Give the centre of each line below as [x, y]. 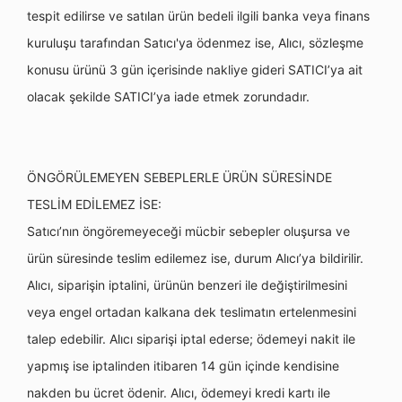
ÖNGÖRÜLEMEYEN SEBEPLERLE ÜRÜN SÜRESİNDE [179, 177]
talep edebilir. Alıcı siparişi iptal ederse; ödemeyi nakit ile [191, 339]
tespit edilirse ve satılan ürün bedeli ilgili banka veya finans [198, 16]
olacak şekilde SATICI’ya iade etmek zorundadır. [168, 96]
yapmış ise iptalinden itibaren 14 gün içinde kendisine [183, 366]
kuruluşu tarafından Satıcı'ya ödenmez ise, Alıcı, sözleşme [195, 43]
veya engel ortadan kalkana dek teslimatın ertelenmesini [192, 312]
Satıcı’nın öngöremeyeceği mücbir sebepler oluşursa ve [188, 231]
